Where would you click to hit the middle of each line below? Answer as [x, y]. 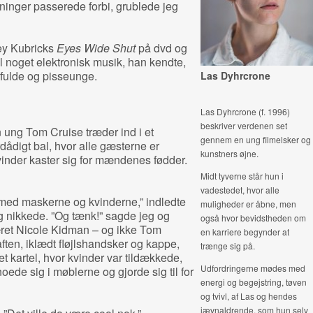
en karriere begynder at [245, 232]
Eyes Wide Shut [96, 48]
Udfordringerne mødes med [253, 268]
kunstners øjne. [230, 153]
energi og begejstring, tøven [253, 282]
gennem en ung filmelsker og [255, 139]
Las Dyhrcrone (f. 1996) [245, 111]
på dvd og [161, 48]
